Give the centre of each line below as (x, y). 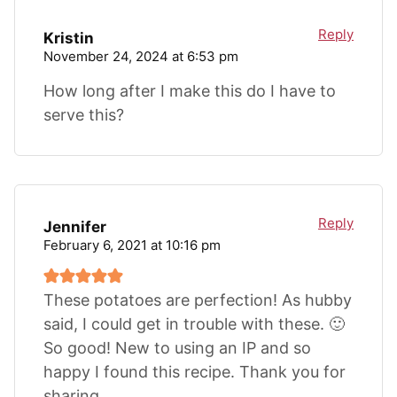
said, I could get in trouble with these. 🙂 (194, 323)
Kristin (69, 39)
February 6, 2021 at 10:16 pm (132, 245)
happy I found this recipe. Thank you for (195, 371)
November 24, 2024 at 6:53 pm (141, 56)
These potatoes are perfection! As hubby (198, 300)
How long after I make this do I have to (190, 90)
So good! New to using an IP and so (177, 347)
